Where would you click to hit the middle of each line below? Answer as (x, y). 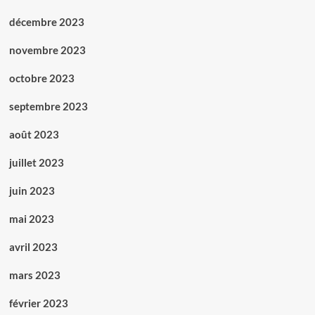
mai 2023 (31, 219)
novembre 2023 (47, 50)
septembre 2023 (48, 107)
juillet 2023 (36, 163)
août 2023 (34, 135)
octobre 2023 (41, 78)
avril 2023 (33, 247)
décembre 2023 (46, 22)
